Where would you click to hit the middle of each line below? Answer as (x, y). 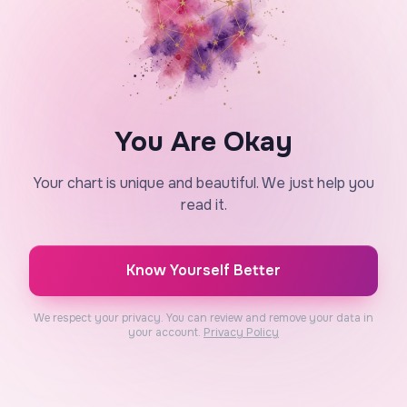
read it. (203, 205)
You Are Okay (203, 142)
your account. (166, 333)
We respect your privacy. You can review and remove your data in (203, 318)
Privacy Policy (241, 333)
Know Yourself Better (203, 270)
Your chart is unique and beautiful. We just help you (203, 183)
